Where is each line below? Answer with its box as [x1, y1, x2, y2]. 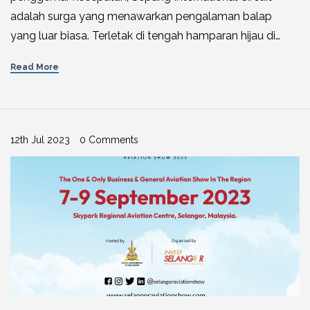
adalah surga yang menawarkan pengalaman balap [10, 10, 272, 24]
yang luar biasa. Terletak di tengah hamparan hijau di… [10, 29, 280, 43]
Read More [10, 62, 59, 73]
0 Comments [80, 134, 138, 146]
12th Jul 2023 [10, 134, 70, 146]
